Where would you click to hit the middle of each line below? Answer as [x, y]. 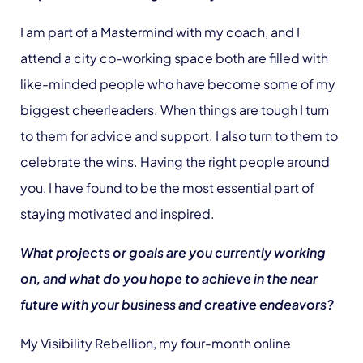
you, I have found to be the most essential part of [167, 188]
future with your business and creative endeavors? [177, 304]
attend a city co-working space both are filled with [174, 58]
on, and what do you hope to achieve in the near [169, 278]
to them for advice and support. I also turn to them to [179, 136]
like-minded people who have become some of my [178, 84]
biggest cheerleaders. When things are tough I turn [175, 110]
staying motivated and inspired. [119, 214]
